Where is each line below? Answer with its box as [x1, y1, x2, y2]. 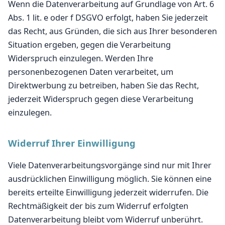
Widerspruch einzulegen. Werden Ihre [8, 53, 153, 64]
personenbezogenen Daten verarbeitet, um [8, 66, 173, 77]
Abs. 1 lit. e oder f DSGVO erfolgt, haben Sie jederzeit [8, 12, 208, 23]
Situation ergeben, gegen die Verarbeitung [8, 39, 171, 50]
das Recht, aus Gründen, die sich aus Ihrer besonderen [8, 26, 217, 37]
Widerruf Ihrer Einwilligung [8, 137, 136, 149]
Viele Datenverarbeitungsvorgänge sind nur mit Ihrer [8, 160, 211, 171]
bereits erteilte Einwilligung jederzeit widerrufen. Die [8, 187, 208, 198]
